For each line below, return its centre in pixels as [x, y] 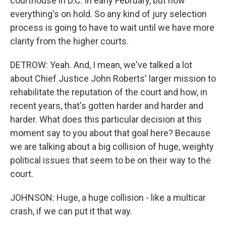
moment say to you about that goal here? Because [110, 133]
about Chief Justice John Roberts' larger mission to [113, 78]
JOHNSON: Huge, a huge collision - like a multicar [108, 197]
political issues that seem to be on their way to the [110, 160]
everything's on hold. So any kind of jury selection [108, 14]
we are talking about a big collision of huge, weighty [112, 147]
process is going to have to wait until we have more [112, 27]
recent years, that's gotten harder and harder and [107, 106]
